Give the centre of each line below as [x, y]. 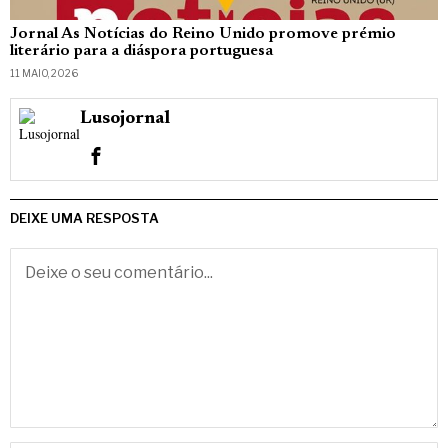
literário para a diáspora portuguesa [141, 51]
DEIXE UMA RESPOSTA [84, 218]
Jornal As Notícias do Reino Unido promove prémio [203, 34]
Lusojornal [125, 118]
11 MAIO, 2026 [44, 73]
